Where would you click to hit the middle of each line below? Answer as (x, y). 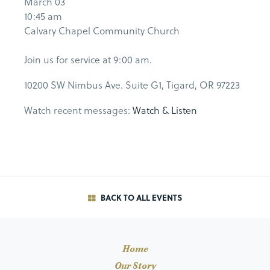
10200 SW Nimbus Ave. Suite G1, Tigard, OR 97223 (132, 85)
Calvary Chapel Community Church (102, 31)
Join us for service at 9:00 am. (88, 60)
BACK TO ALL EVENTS (140, 198)
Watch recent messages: (78, 110)
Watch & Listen (165, 110)
